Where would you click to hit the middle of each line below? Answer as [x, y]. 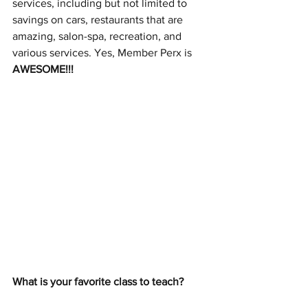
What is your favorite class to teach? [99, 282]
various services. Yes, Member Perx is [103, 52]
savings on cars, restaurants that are [99, 19]
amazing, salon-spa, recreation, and [98, 36]
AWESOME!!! [43, 69]
